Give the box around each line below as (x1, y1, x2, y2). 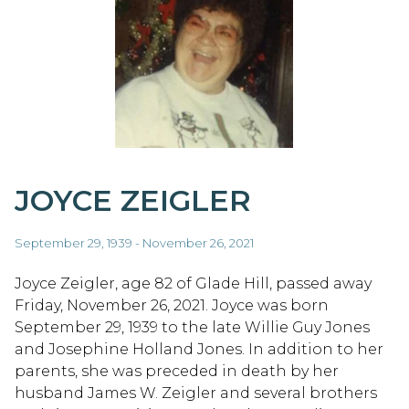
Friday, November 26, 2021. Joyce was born (15, 296, 329, 314)
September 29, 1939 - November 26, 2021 (15, 235, 254, 250)
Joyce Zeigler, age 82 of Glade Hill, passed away (15, 274, 372, 292)
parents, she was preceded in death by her (15, 362, 339, 380)
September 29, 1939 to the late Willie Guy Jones (15, 318, 370, 336)
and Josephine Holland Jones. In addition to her (15, 340, 383, 358)
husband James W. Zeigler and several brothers (15, 383, 377, 402)
